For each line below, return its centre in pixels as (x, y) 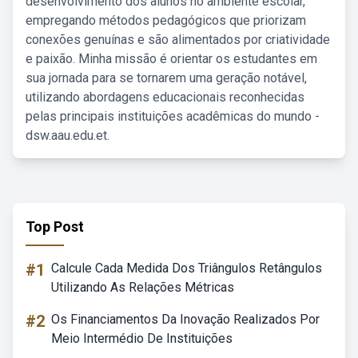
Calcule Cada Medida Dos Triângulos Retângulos (187, 268)
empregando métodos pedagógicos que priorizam (166, 20)
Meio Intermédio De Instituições (142, 338)
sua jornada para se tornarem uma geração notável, (166, 78)
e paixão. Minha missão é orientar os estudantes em (171, 59)
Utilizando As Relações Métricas (143, 287)
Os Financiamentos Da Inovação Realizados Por (185, 319)
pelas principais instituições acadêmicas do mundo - (173, 116)
